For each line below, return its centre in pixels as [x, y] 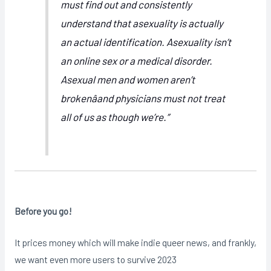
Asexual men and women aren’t [128, 79]
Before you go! [43, 211]
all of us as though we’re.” [115, 117]
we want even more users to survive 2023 [95, 260]
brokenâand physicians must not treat [143, 98]
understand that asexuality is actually [142, 23]
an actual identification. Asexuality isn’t [146, 42]
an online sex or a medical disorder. [137, 60]
